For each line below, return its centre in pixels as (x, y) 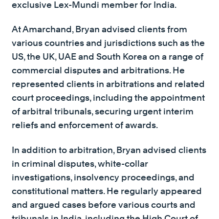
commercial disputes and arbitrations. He (98, 70)
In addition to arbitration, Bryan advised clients (109, 150)
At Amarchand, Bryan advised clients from (99, 29)
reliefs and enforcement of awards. (85, 125)
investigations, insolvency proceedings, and (103, 177)
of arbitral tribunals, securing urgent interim (103, 111)
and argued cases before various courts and (104, 204)
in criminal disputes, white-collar (80, 163)
